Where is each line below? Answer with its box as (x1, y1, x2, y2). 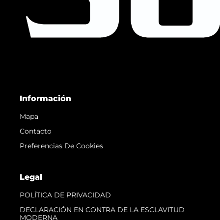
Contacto (20, 126, 52, 136)
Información (20, 93, 71, 103)
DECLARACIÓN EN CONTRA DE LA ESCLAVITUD (20, 205, 185, 214)
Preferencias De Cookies (20, 141, 103, 150)
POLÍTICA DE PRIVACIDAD (20, 190, 111, 199)
